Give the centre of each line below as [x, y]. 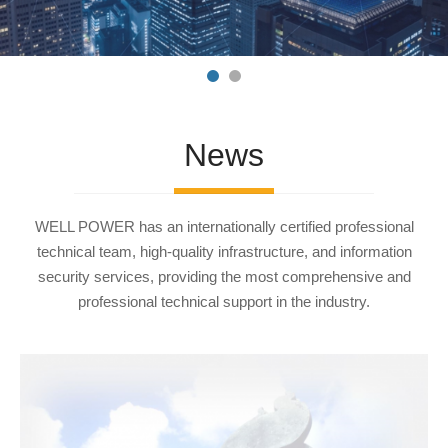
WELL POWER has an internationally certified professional [224, 226]
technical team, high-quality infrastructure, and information [224, 251]
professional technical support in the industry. [224, 301]
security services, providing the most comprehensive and [224, 276]
